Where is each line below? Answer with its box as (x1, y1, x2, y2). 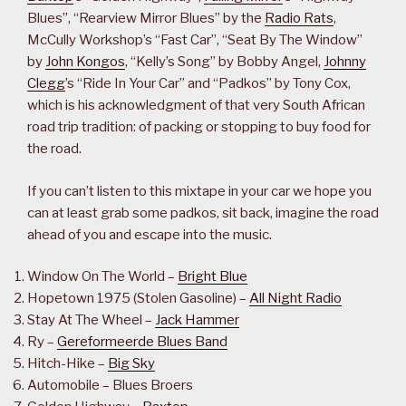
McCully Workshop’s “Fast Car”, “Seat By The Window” (27, 32, 362, 49)
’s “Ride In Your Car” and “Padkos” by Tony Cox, (65, 75, 351, 92)
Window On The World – (27, 268, 178, 285)
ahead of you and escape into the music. (27, 226, 272, 243)
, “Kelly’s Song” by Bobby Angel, (125, 53, 324, 71)
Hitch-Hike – (27, 355, 108, 372)
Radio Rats (265, 10, 333, 27)
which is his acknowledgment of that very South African (27, 97, 365, 114)
